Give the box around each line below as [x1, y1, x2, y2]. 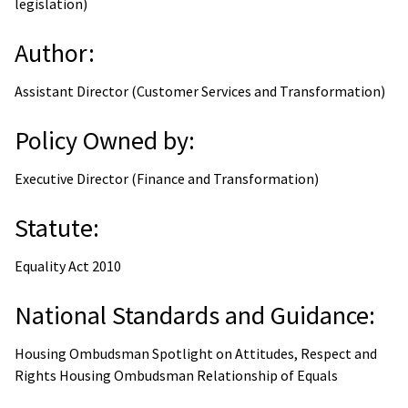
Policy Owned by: [15, 123, 195, 157]
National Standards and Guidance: [15, 298, 375, 331]
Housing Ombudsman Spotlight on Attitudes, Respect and [15, 343, 377, 362]
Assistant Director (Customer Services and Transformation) [15, 81, 385, 100]
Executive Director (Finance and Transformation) [15, 168, 319, 188]
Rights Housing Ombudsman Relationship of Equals [15, 365, 338, 384]
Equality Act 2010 [15, 256, 121, 275]
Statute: [15, 210, 99, 244]
